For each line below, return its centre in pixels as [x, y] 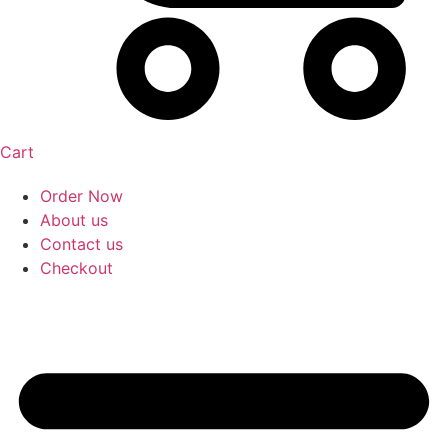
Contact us [81, 244]
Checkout [76, 268]
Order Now [81, 196]
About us [74, 220]
